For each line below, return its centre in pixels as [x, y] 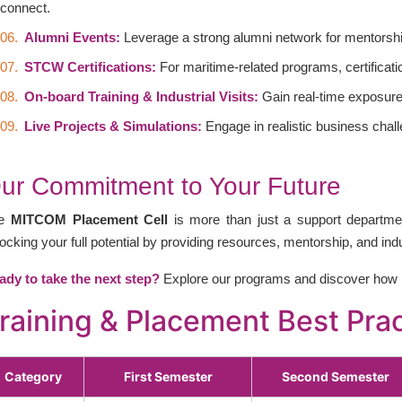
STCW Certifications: [91, 67]
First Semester [168, 376]
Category [34, 376]
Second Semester [336, 376]
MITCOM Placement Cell [90, 219]
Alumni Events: [73, 37]
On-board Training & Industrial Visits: [142, 96]
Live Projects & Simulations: [114, 126]
